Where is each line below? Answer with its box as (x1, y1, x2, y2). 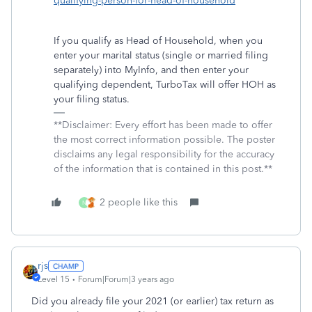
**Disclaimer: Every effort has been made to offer (54, 119, 272, 131)
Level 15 (38, 274, 70, 284)
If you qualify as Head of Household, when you (54, 35, 263, 47)
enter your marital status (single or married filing (54, 49, 268, 61)
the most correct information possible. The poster (54, 134, 275, 146)
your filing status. (54, 93, 130, 105)
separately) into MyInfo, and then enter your (54, 64, 249, 76)
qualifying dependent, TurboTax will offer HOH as (54, 79, 276, 91)
